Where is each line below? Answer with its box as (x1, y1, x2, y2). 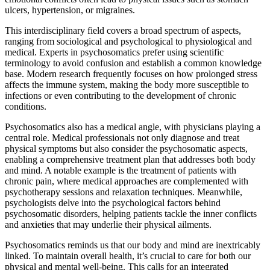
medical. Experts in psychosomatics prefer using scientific (5, 46, 224, 57)
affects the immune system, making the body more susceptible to (5, 79, 249, 90)
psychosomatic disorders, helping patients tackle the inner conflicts (5, 208, 257, 219)
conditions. (5, 101, 46, 111)
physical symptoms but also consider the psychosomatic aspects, (5, 143, 248, 154)
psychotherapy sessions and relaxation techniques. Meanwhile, (5, 186, 242, 197)
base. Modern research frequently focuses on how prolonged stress (5, 68, 257, 79)
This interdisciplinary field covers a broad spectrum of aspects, (5, 25, 241, 36)
